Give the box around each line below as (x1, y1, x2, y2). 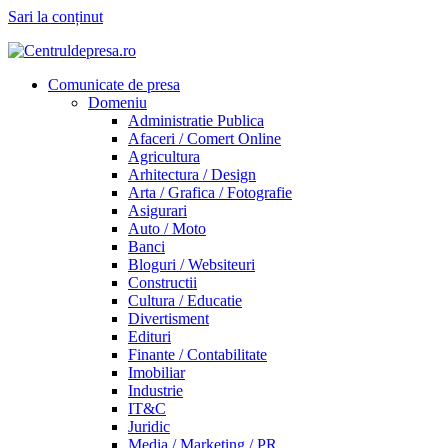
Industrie (128, 382, 183, 399)
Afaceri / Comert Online (128, 130, 281, 147)
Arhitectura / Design (128, 166, 256, 183)
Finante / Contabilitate (128, 346, 267, 363)
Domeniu (88, 94, 147, 111)
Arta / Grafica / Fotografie (128, 184, 292, 201)
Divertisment (128, 310, 209, 327)
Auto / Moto (128, 220, 206, 237)
